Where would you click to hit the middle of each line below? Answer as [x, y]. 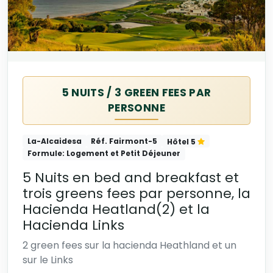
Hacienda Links [73, 225]
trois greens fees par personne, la [136, 193]
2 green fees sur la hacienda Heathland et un [129, 245]
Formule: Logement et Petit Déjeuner [104, 154]
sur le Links [48, 260]
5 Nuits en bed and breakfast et [131, 177]
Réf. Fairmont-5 [124, 141]
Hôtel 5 [182, 141]
